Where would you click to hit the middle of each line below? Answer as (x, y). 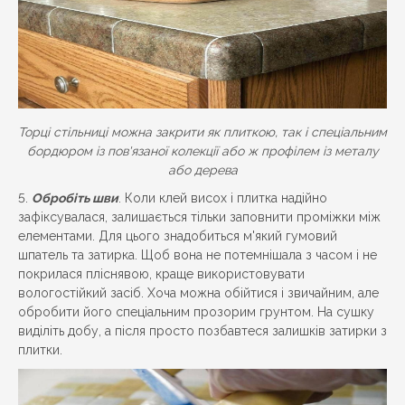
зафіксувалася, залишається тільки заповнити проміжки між (199, 217)
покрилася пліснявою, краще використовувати (161, 274)
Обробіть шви (75, 198)
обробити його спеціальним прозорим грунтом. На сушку (196, 312)
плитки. (40, 350)
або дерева (202, 170)
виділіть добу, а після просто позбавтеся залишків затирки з (202, 331)
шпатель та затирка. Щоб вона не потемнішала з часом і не (198, 255)
